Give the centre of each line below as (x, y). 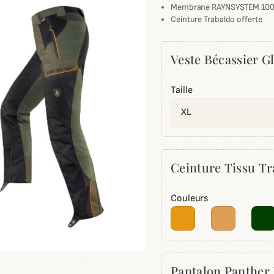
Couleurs (190, 199)
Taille (182, 91)
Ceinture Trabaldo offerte (217, 20)
